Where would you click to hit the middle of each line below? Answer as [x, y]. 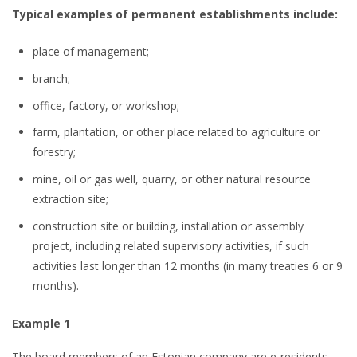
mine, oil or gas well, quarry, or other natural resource [172, 179]
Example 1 [41, 323]
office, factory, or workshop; [106, 105]
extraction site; [71, 199]
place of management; [91, 52]
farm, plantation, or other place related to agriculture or [177, 132]
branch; [52, 78]
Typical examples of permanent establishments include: [175, 14]
